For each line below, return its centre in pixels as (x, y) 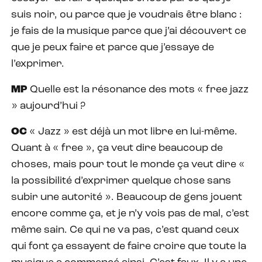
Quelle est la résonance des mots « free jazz (139, 89)
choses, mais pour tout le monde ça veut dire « (128, 164)
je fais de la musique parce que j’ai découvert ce (129, 31)
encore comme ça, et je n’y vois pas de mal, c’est (130, 213)
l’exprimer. (38, 64)
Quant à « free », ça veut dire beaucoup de (117, 148)
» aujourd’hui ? (48, 106)
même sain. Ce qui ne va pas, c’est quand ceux (125, 230)
